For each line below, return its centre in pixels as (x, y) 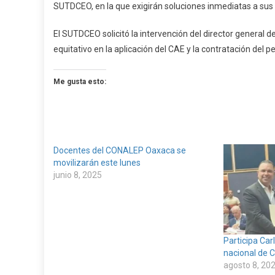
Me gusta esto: (80, 82)
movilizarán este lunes (97, 163)
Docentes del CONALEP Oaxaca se (120, 150)
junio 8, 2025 (78, 175)
